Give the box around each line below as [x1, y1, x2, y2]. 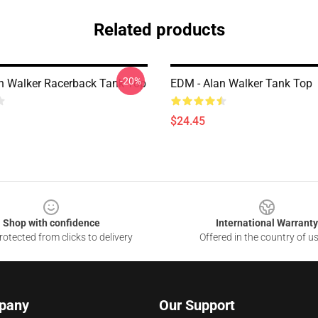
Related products [93, 20, 225, 40]
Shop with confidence [2, 217, 100, 229]
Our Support [159, 297, 235, 314]
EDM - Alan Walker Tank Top [170, 77, 312, 90]
